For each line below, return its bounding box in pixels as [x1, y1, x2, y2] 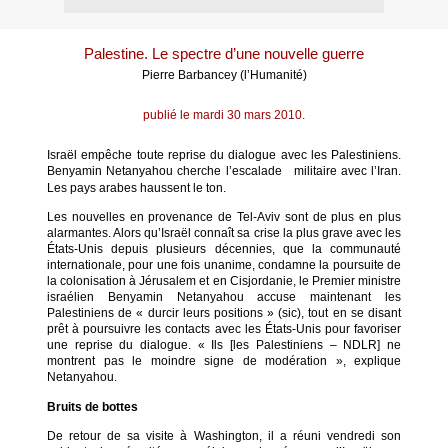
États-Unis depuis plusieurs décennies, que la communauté [47, 242, 401, 257]
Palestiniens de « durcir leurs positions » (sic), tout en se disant [47, 306, 401, 321]
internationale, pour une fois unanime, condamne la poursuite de [47, 258, 401, 273]
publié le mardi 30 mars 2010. [143, 108, 305, 122]
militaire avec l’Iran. [293, 164, 402, 178]
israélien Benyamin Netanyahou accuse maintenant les [47, 290, 401, 305]
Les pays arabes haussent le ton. [47, 181, 226, 195]
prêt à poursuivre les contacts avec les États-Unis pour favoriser [47, 322, 401, 337]
